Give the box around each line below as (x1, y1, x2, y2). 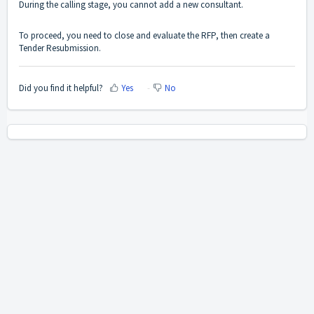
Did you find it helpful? (19, 81, 103, 94)
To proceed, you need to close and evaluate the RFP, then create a (19, 29, 270, 42)
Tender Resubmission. (19, 42, 101, 55)
